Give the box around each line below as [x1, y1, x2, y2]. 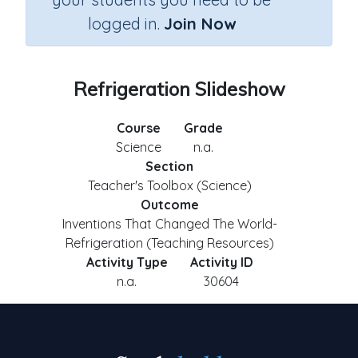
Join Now [163, 14, 236, 34]
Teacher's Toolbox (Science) [87, 177, 252, 193]
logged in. [87, 14, 164, 34]
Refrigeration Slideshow [73, 77, 285, 101]
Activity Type [86, 254, 168, 270]
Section [145, 158, 193, 174]
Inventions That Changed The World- [62, 216, 277, 232]
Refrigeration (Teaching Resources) [65, 235, 274, 251]
